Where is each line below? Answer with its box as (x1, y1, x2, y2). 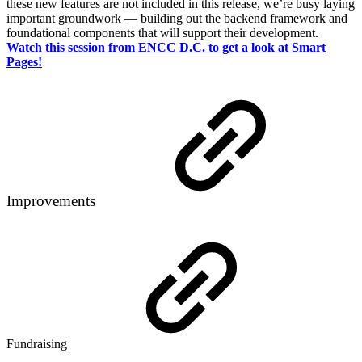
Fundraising (6, 336, 70, 351)
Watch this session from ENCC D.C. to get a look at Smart (6, 40, 326, 54)
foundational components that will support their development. (6, 25, 318, 40)
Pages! (6, 54, 42, 69)
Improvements (6, 192, 99, 209)
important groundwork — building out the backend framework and (6, 11, 347, 25)
